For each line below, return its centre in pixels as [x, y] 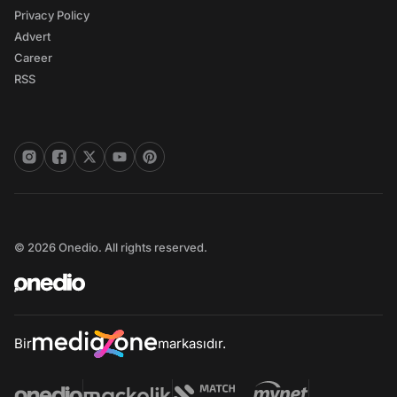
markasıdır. [192, 343]
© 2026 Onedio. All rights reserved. [111, 247]
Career [33, 58]
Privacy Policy [52, 15]
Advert [32, 36]
